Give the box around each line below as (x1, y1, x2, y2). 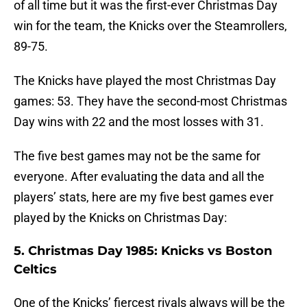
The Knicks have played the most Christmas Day (14, 73, 276, 88)
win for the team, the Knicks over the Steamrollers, (14, 19, 287, 34)
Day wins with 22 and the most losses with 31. (14, 114, 264, 130)
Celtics (14, 262, 57, 278)
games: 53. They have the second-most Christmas (14, 94, 287, 109)
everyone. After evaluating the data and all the (14, 169, 265, 184)
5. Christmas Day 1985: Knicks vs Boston (14, 243, 272, 259)
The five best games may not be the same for (14, 149, 260, 164)
